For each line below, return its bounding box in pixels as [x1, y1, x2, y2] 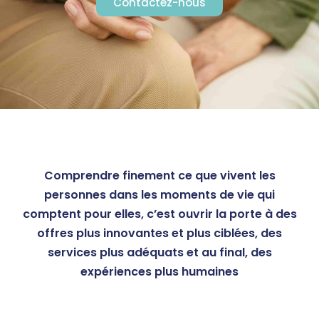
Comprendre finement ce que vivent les [43, 167, 276, 184]
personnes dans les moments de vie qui [44, 187, 275, 204]
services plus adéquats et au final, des [47, 244, 272, 261]
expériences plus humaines [80, 263, 239, 281]
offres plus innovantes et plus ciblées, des [37, 225, 282, 242]
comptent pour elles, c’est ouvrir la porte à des [22, 206, 297, 223]
